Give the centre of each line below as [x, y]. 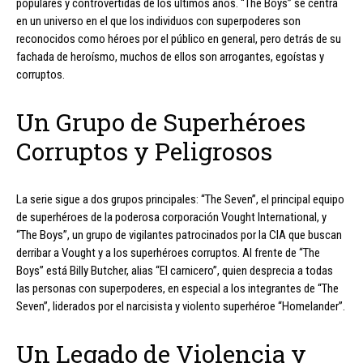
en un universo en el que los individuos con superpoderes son [158, 21]
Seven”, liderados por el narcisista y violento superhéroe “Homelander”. [181, 306]
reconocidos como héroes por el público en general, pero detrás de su [179, 38]
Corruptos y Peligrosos [144, 151]
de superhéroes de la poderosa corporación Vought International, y [171, 217]
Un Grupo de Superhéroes [161, 122]
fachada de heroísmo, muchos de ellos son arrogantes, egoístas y [170, 56]
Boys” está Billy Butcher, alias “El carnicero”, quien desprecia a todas [175, 270]
